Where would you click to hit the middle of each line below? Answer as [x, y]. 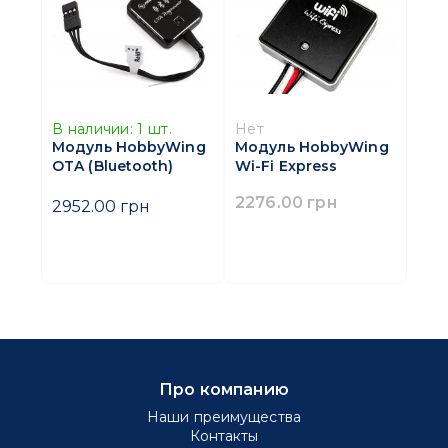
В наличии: [92, 129]
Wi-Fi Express [286, 166]
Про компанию [224, 389]
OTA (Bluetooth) [113, 166]
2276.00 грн [286, 202]
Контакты [224, 436]
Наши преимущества [224, 417]
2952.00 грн [101, 206]
